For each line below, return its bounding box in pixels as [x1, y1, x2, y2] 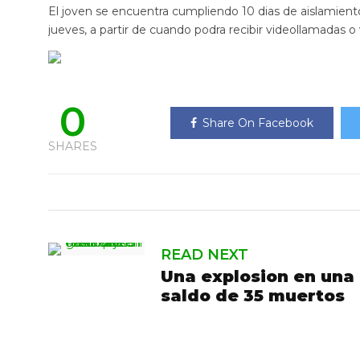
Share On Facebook [202, 116, 314, 130]
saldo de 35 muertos [161, 286, 345, 305]
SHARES [48, 139, 97, 153]
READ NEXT [161, 246, 248, 264]
